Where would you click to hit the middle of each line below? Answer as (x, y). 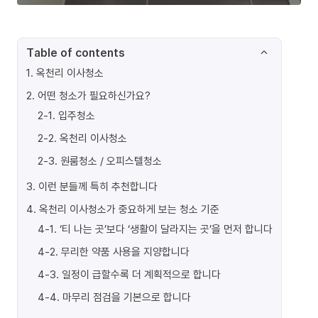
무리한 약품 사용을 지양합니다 (125, 251)
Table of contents (76, 53)
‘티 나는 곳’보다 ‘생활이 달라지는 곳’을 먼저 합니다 (166, 229)
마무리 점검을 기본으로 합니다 (127, 297)
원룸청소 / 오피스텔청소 (111, 160)
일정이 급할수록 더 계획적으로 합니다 (141, 274)
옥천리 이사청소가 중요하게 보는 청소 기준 (129, 209)
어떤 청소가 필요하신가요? (94, 95)
